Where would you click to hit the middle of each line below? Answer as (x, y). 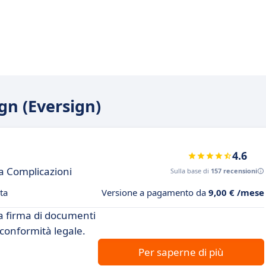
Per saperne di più (181, 252)
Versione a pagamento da (155, 192)
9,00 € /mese (236, 192)
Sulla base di (191, 171)
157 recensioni (234, 171)
